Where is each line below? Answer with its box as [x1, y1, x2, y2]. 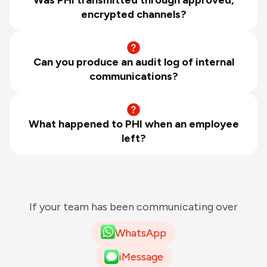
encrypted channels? [80, 7, 187, 21]
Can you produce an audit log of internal [33, 55, 234, 69]
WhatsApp [115, 226, 166, 240]
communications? [89, 69, 178, 83]
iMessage [118, 250, 163, 263]
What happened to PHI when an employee [28, 117, 239, 131]
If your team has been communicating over [29, 200, 238, 213]
